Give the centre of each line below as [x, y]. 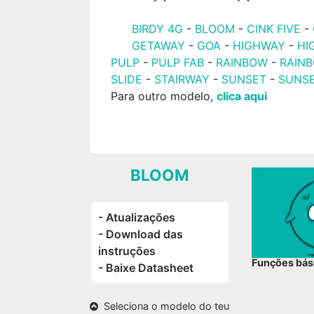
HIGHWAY [259, 46]
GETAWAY [159, 46]
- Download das [141, 234]
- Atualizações [137, 217]
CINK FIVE [274, 29]
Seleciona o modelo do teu [164, 306]
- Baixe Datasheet [146, 268]
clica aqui [242, 96]
